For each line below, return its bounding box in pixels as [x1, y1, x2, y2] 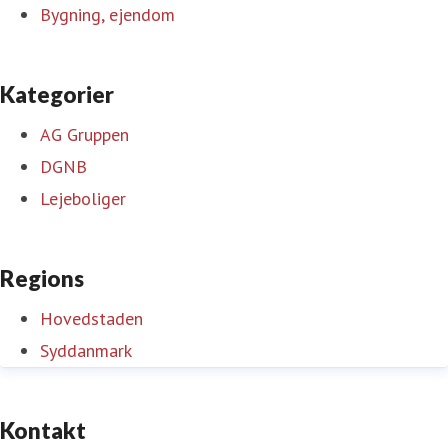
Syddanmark [40, 338, 132, 362]
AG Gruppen [40, 122, 129, 146]
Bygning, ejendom [40, 2, 175, 26]
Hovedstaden [40, 306, 143, 330]
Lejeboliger [40, 186, 126, 210]
